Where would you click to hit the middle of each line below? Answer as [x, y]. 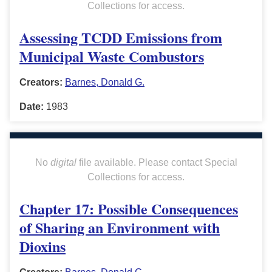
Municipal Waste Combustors [112, 56]
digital [63, 163]
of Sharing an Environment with [120, 228]
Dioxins [42, 246]
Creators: [41, 83]
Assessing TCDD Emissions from [121, 38]
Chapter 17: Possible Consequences [129, 209]
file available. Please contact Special [157, 163]
